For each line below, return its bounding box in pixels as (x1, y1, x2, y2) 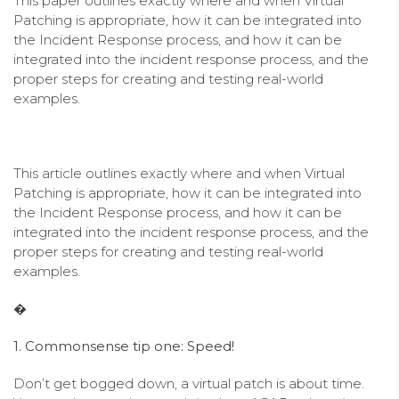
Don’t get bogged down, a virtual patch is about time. (13, 374, 364, 392)
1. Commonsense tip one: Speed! (13, 337, 234, 354)
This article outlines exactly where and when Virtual (13, 164, 345, 182)
